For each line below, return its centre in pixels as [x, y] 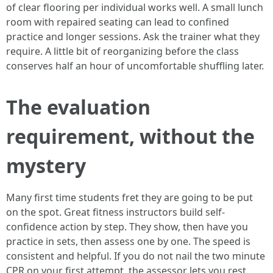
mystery [46, 165]
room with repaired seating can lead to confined [118, 22]
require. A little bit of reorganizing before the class [122, 51]
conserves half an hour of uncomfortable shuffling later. [135, 66]
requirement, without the [130, 136]
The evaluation [78, 107]
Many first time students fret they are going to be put [129, 197]
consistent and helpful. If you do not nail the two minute [136, 256]
